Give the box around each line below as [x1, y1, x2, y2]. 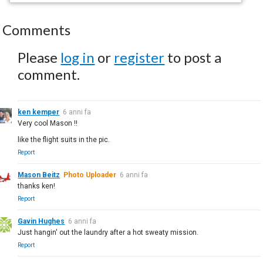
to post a [164, 48, 222, 66]
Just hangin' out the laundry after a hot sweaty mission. [18, 228, 199, 237]
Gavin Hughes [18, 217, 65, 225]
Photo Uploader [63, 170, 117, 179]
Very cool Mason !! [18, 119, 78, 127]
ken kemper [18, 107, 60, 116]
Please [18, 48, 61, 66]
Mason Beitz [18, 170, 60, 179]
